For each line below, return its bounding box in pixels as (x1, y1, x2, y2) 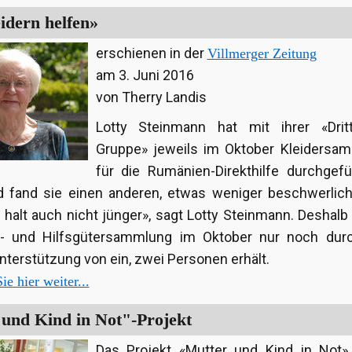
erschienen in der (95, 45, 207, 62)
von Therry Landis (95, 89, 207, 106)
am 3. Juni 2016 (95, 67, 194, 84)
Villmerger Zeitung (207, 46, 317, 62)
